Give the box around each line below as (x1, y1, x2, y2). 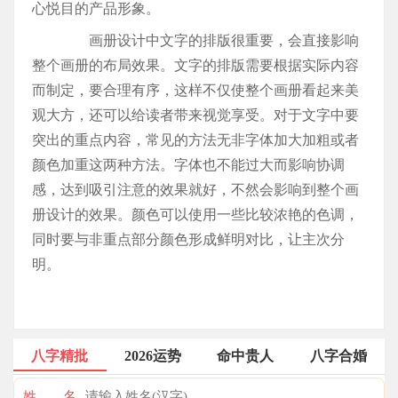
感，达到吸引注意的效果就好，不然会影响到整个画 (32, 182, 359, 198)
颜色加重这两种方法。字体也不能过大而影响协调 (32, 157, 345, 173)
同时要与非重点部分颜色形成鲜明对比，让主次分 (32, 232, 345, 248)
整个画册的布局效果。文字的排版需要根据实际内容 (32, 58, 359, 74)
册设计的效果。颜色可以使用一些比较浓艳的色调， (32, 207, 359, 223)
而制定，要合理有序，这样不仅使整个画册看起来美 (32, 83, 359, 99)
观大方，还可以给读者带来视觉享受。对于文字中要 (32, 107, 359, 123)
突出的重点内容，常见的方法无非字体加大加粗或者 (32, 132, 359, 148)
